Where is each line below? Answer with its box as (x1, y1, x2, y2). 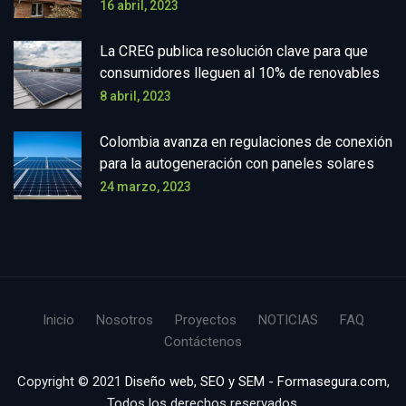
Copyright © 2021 (16, 373, 125, 391)
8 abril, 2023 (100, 89, 171, 104)
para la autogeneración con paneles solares (100, 155, 374, 173)
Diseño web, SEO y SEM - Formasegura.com (124, 373, 387, 391)
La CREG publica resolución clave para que (100, 43, 368, 61)
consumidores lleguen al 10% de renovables (100, 64, 380, 82)
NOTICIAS (257, 312, 318, 329)
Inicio (42, 312, 74, 329)
